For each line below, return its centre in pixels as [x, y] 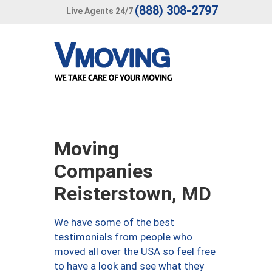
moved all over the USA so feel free [135, 251]
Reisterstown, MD [133, 194]
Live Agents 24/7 [100, 11]
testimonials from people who [123, 237]
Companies [104, 171]
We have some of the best [114, 222]
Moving [87, 149]
